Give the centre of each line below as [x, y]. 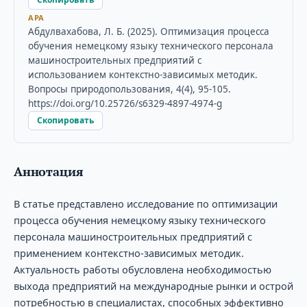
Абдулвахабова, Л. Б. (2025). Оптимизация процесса [148, 31]
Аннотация [48, 171]
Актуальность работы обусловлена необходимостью [142, 269]
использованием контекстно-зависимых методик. [143, 74]
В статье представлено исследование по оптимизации [145, 203]
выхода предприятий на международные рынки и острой [153, 285]
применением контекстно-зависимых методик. [128, 253]
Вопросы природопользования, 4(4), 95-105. [129, 89]
